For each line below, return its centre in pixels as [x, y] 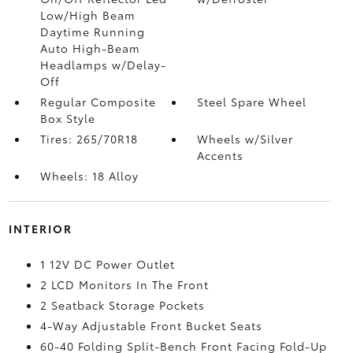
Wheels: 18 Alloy [89, 175]
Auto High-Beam [90, 48]
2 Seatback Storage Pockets [122, 305]
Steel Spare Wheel [252, 101]
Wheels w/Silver [245, 138]
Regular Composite [98, 101]
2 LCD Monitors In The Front [124, 284]
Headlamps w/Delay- [103, 64]
